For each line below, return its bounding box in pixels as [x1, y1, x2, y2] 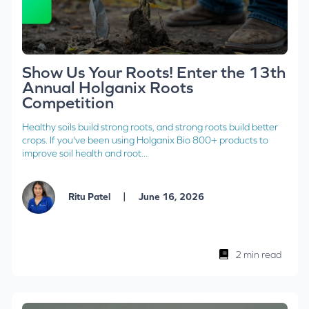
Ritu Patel [68, 190, 112, 202]
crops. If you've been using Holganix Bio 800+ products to [21, 134, 268, 146]
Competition [21, 93, 114, 112]
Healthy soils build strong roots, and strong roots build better [21, 121, 278, 133]
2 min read [235, 249, 281, 261]
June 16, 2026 [136, 190, 204, 202]
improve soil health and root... [21, 148, 148, 159]
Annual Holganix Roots [21, 78, 193, 97]
